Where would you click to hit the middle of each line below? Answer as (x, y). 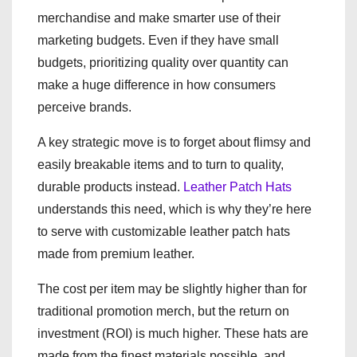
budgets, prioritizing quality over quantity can (163, 62)
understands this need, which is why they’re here (175, 209)
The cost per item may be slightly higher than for (172, 288)
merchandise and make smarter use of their (159, 18)
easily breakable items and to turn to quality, (161, 164)
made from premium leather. (116, 253)
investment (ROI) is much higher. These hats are (173, 333)
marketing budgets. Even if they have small (158, 40)
